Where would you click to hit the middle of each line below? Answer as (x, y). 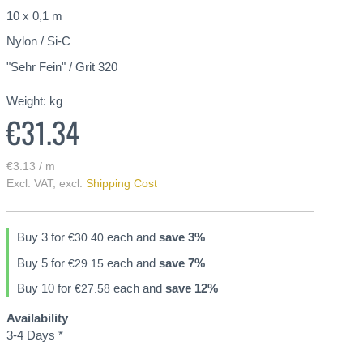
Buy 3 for (43, 237)
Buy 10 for (46, 288)
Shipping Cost (122, 183)
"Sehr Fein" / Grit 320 (62, 66)
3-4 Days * (35, 335)
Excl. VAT (30, 183)
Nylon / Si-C (38, 41)
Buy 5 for (43, 263)
